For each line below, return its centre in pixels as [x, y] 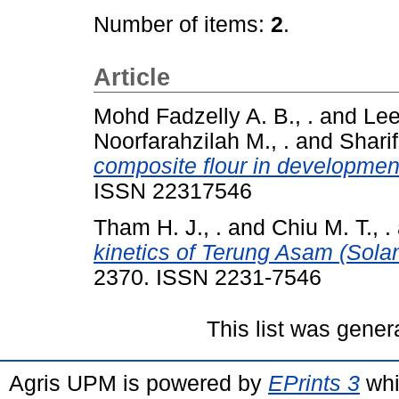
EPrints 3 [314, 383]
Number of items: [182, 24]
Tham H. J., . [158, 227]
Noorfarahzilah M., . [191, 141]
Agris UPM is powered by [138, 383]
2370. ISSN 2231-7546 [208, 277]
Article [132, 77]
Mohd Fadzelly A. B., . [204, 116]
